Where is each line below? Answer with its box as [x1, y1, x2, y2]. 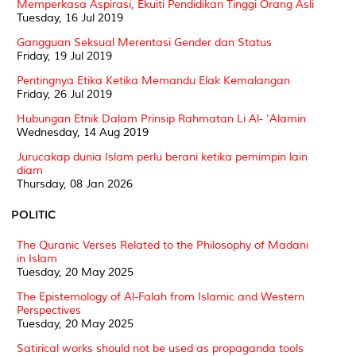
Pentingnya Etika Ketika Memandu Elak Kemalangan [17, 73, 290, 87]
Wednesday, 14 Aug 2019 [17, 125, 149, 139]
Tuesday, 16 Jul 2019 [17, 10, 123, 25]
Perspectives [17, 303, 81, 317]
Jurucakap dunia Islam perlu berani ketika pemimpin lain [17, 149, 308, 164]
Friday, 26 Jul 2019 [17, 87, 112, 101]
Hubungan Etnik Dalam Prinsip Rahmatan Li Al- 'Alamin [17, 111, 306, 126]
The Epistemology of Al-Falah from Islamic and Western [17, 289, 304, 304]
